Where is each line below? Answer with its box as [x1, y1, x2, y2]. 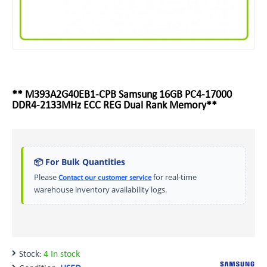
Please [34, 172, 58, 182]
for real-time [151, 172, 197, 182]
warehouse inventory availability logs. [34, 184, 167, 195]
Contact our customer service [58, 173, 151, 182]
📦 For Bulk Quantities [34, 156, 125, 167]
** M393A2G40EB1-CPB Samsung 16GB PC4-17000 [12, 88, 232, 100]
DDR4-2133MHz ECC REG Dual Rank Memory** [12, 98, 217, 111]
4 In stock [44, 248, 80, 259]
